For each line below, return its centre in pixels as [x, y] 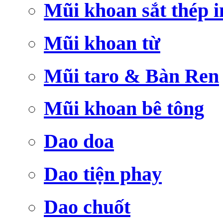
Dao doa [79, 141]
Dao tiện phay [103, 174]
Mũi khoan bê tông [124, 109]
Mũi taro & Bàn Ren [131, 76]
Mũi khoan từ [102, 43]
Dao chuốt [87, 207]
